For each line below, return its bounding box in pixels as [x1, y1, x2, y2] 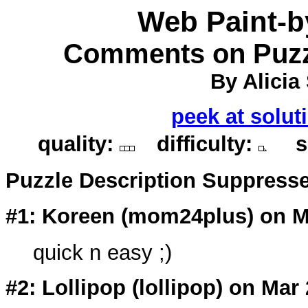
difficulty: [144, 131, 258, 156]
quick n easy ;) [33, 241, 172, 265]
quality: [25, 131, 120, 156]
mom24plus [128, 204, 247, 229]
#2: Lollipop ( [5, 275, 139, 300]
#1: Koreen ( [5, 204, 128, 229]
